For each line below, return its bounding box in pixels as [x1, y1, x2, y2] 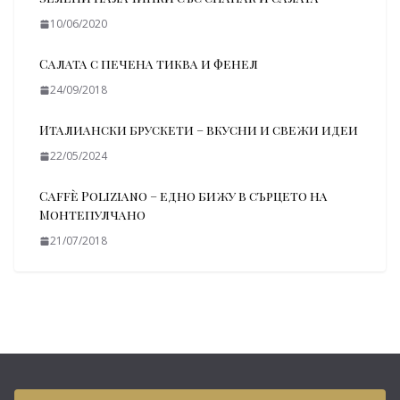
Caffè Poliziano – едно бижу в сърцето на [39, 187, 328, 204]
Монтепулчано [39, 206, 146, 223]
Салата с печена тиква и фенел [39, 55, 258, 72]
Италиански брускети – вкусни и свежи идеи [39, 121, 358, 138]
